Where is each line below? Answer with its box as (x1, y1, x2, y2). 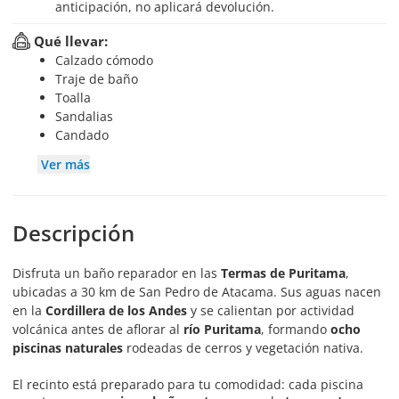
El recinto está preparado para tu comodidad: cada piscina (12, 376, 363, 393)
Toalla (62, 89, 91, 106)
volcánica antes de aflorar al (12, 321, 183, 338)
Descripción (12, 218, 134, 248)
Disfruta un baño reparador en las (12, 265, 221, 281)
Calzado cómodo (63, 52, 153, 69)
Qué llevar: (34, 32, 108, 50)
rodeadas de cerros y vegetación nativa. (123, 339, 363, 356)
